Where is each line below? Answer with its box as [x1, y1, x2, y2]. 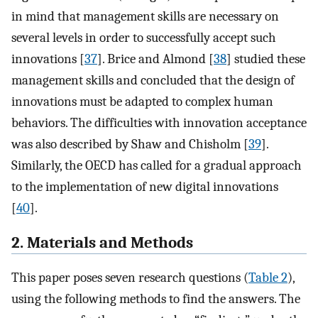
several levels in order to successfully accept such [11, 30, 276, 46]
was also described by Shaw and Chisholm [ [11, 136, 248, 153]
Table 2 [248, 269, 287, 285]
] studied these [226, 51, 305, 67]
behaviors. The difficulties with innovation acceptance [11, 115, 307, 131]
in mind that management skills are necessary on [11, 9, 279, 25]
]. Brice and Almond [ [97, 51, 214, 67]
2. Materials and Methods [11, 234, 193, 253]
